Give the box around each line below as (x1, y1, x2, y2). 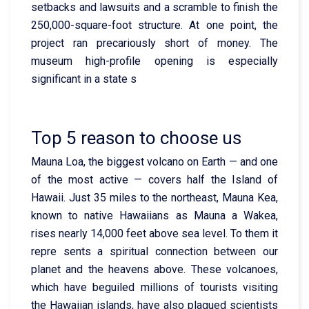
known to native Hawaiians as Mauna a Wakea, (31, 208, 278, 222)
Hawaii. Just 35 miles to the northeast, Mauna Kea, (31, 190, 278, 204)
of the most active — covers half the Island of (31, 172, 278, 186)
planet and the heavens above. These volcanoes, (31, 262, 278, 276)
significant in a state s (31, 72, 139, 86)
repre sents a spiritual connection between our (31, 244, 278, 258)
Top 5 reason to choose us (31, 127, 241, 148)
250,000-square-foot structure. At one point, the (31, 18, 278, 32)
